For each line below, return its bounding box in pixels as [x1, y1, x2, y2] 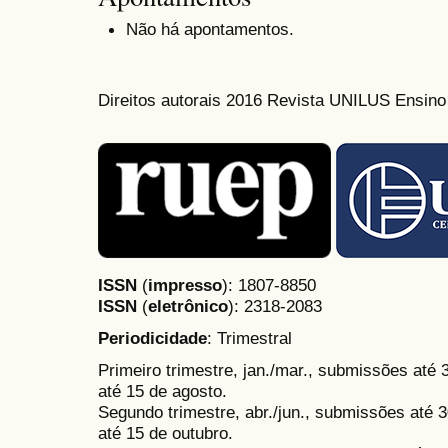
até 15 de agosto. [98, 381, 227, 402]
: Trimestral [207, 327, 292, 348]
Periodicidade [98, 327, 207, 348]
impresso [148, 274, 222, 295]
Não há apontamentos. [126, 18, 294, 39]
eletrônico [148, 295, 228, 316]
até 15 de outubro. [98, 423, 233, 444]
